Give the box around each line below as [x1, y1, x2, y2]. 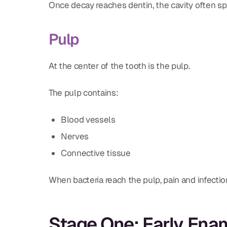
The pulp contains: [49, 87, 119, 98]
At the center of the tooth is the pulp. [49, 60, 190, 71]
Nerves [61, 130, 89, 142]
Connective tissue [61, 147, 131, 159]
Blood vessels [61, 113, 116, 125]
